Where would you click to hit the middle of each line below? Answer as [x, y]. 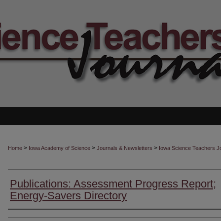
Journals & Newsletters [125, 148]
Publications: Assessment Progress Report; [113, 184]
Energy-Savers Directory [68, 196]
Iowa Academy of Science [59, 148]
